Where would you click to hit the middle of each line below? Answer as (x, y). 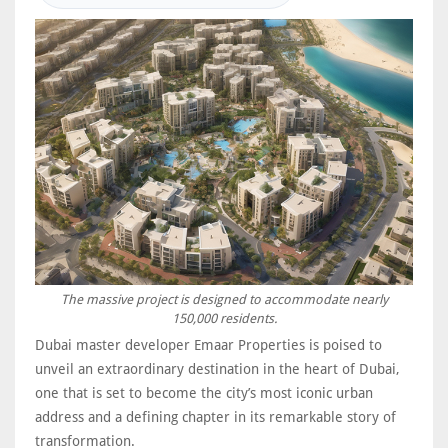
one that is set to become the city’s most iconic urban (204, 392)
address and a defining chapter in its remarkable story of (215, 416)
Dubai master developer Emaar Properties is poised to (208, 344)
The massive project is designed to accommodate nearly (224, 299)
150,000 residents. (224, 318)
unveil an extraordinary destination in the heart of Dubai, (217, 368)
